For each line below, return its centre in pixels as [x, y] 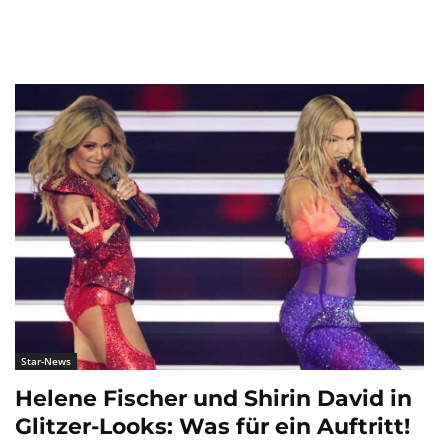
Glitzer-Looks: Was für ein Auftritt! [212, 427]
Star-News [46, 361]
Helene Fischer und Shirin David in [213, 399]
